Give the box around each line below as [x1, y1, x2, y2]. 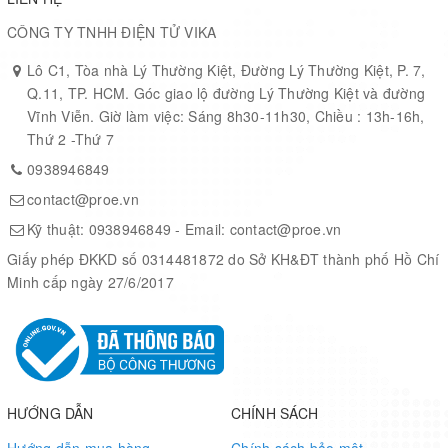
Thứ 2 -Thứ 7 [27, 128, 114, 149]
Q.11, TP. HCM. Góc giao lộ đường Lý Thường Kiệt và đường [27, 82, 425, 103]
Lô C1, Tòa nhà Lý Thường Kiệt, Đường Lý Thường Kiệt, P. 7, [27, 59, 426, 80]
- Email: [171, 218, 230, 239]
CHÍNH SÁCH [231, 403, 319, 424]
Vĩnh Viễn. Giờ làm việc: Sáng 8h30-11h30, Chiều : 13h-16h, [27, 105, 425, 126]
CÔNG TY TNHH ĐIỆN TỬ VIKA [7, 21, 217, 42]
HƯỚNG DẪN [7, 403, 94, 424]
